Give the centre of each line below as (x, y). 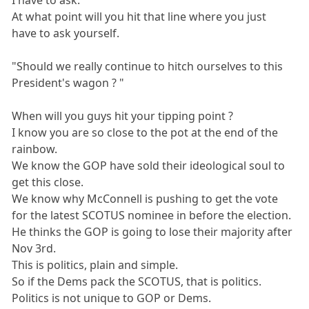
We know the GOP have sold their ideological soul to (149, 166)
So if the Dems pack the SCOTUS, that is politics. (137, 282)
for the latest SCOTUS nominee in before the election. (152, 216)
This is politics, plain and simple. (95, 265)
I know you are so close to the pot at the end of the (145, 133)
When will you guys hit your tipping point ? (123, 116)
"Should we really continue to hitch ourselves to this (148, 67)
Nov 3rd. (34, 249)
